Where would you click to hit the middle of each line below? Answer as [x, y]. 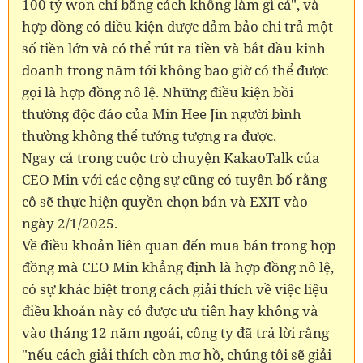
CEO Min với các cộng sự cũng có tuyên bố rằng [174, 179]
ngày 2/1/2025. [70, 223]
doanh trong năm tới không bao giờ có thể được [175, 70]
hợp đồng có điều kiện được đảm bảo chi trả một [177, 26]
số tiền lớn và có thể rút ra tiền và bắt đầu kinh [174, 48]
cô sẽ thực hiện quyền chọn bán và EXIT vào [165, 201]
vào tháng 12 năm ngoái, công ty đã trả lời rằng [175, 332]
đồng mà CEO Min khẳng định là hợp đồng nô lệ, [178, 267]
